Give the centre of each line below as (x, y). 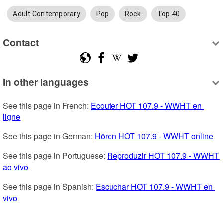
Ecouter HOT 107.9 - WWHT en (146, 106)
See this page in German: (49, 136)
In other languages (46, 82)
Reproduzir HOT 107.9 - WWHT (163, 156)
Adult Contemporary (47, 14)
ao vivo (16, 167)
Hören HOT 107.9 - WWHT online (154, 136)
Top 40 (168, 14)
